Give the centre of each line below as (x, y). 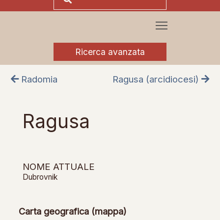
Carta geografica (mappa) (72, 211)
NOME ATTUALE (58, 166)
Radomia (38, 80)
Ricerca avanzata (110, 52)
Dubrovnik (40, 177)
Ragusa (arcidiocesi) (157, 80)
